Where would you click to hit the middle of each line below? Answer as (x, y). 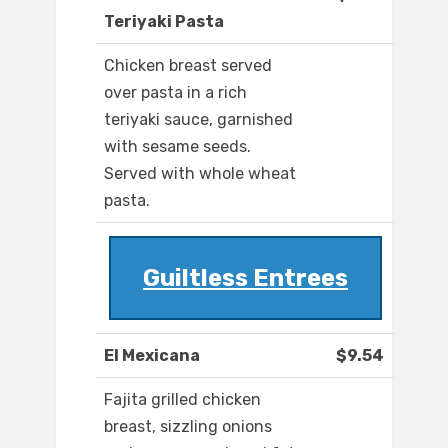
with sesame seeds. (177, 147)
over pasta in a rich (175, 93)
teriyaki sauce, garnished (198, 120)
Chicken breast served (188, 66)
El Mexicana (152, 356)
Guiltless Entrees (245, 278)
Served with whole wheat (200, 174)
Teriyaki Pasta (164, 22)
